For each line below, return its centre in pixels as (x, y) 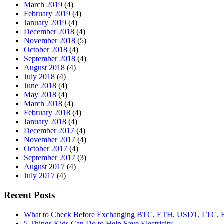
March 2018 (43, 104)
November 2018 (50, 41)
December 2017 (49, 131)
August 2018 (44, 68)
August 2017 (44, 167)
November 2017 (50, 140)
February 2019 (47, 14)
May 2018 (40, 95)
